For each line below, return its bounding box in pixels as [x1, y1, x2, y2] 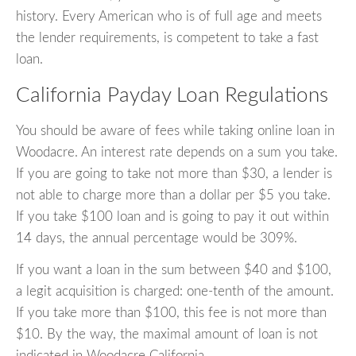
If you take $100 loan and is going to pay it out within [16, 209, 329, 223]
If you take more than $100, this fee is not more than [16, 305, 327, 319]
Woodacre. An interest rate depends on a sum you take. [16, 145, 338, 159]
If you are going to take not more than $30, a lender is [16, 166, 332, 180]
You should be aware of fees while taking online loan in [16, 123, 335, 137]
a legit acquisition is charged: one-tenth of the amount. [16, 284, 334, 298]
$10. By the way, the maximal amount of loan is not [16, 327, 318, 341]
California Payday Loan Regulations [16, 85, 328, 106]
